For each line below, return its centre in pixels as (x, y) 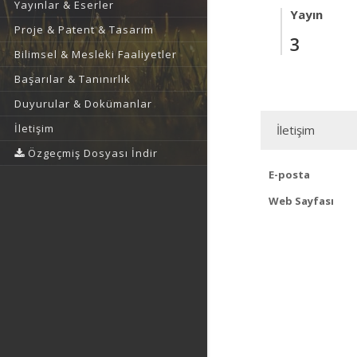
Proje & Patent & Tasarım (84, 29)
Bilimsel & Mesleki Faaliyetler (96, 54)
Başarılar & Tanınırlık (73, 79)
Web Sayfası (301, 201)
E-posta (289, 175)
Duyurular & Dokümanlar (83, 104)
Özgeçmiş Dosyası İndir (91, 153)
